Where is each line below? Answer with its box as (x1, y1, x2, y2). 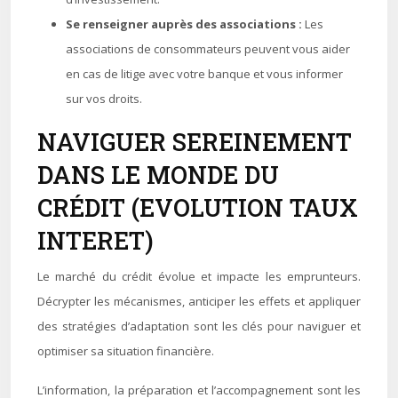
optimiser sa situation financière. (37, 343, 214, 359)
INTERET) (37, 225, 154, 256)
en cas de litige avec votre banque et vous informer (66, 66, 343, 82)
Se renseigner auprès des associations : (66, 16, 305, 32)
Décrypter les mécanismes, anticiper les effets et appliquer (37, 293, 361, 309)
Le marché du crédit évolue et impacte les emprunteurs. (37, 268, 361, 284)
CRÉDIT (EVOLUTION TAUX (37, 192, 358, 223)
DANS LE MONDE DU (37, 159, 279, 190)
